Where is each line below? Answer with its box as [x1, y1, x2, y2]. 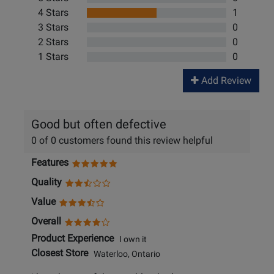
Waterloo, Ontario [88, 248, 160, 259]
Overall [31, 215, 61, 228]
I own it [114, 234, 147, 245]
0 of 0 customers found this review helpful [31, 135, 213, 147]
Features [31, 157, 68, 169]
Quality [31, 176, 62, 188]
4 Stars [38, 7, 68, 19]
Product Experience [31, 232, 114, 245]
